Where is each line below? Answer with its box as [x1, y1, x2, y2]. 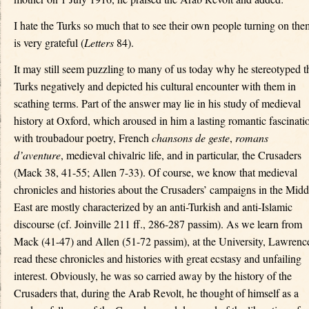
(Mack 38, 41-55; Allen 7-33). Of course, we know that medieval [14, 165, 297, 179]
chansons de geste [152, 130, 230, 145]
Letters [84, 35, 114, 50]
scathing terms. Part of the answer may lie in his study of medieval [14, 96, 301, 110]
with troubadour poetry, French [14, 130, 152, 145]
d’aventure [14, 148, 61, 162]
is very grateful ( [14, 35, 84, 50]
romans [235, 130, 268, 145]
